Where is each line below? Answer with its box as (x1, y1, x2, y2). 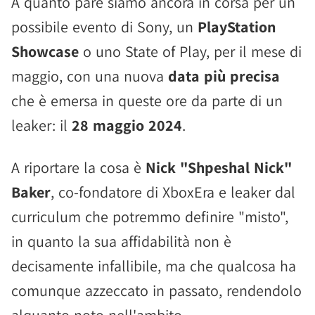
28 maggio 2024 (72, 115, 182, 135)
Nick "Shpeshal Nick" (146, 157, 292, 177)
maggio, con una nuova (11, 66, 168, 86)
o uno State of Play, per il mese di (79, 41, 302, 61)
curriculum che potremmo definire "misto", (11, 207, 288, 226)
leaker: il (11, 115, 72, 135)
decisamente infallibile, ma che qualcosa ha (11, 256, 296, 276)
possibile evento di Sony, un (11, 17, 198, 37)
